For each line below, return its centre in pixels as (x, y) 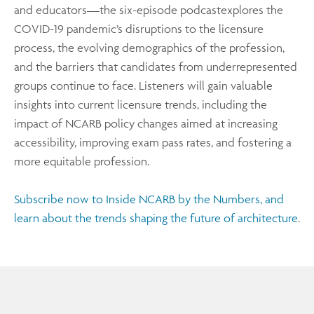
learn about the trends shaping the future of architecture (156, 218)
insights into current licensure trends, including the (141, 104)
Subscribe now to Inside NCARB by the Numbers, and (149, 199)
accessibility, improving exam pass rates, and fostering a (153, 142)
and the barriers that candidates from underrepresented (156, 66)
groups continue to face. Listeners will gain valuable (143, 85)
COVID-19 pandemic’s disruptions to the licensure (139, 28)
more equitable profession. (82, 161)
